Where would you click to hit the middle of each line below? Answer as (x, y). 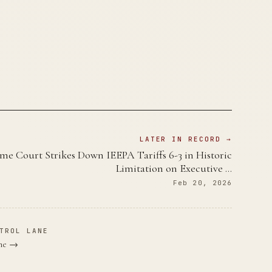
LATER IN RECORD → (186, 139)
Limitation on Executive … (174, 168)
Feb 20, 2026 (203, 182)
